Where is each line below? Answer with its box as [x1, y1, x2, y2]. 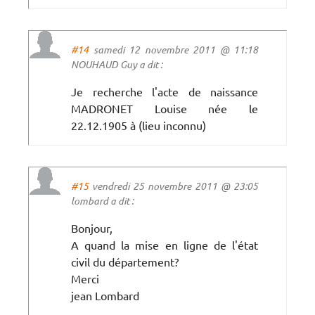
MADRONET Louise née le [71, 101, 258, 115]
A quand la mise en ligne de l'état [71, 237, 258, 252]
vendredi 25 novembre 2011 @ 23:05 [89, 179, 258, 193]
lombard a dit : [71, 193, 134, 207]
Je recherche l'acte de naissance [71, 84, 258, 98]
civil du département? [71, 254, 179, 269]
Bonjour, [71, 220, 112, 235]
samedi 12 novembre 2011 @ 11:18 [89, 42, 258, 56]
